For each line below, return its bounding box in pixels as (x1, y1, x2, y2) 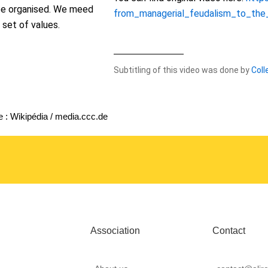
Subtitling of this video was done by (114, 65, 252, 75)
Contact (212, 226, 246, 236)
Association (90, 226, 140, 236)
